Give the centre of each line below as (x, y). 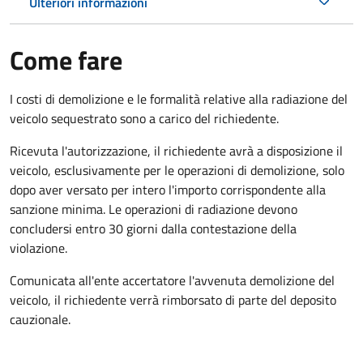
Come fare (66, 60)
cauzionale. (40, 319)
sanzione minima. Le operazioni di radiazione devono (154, 209)
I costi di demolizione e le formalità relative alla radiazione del (179, 98)
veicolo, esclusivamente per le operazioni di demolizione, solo (177, 170)
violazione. (38, 248)
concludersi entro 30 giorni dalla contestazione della (153, 228)
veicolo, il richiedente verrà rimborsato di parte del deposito (173, 299)
